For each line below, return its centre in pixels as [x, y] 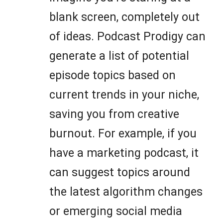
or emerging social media [116, 212]
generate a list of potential [119, 56]
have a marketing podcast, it [124, 153]
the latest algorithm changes [126, 192]
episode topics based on [112, 76]
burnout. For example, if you [123, 134]
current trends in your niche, [124, 95]
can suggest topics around [120, 173]
